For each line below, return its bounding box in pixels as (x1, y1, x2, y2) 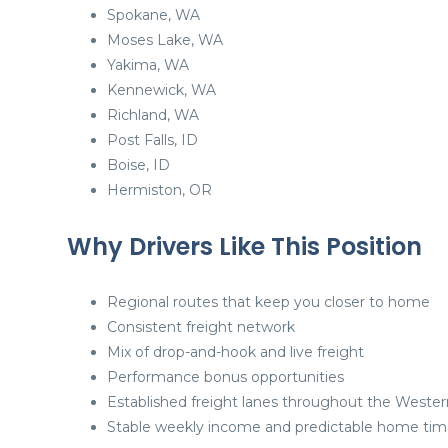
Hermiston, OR (107, 180, 212, 199)
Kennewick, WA (107, 80, 216, 99)
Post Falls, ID (107, 130, 198, 149)
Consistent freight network (107, 317, 295, 336)
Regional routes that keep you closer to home (107, 292, 430, 311)
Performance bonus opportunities (107, 367, 344, 386)
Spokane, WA (107, 5, 200, 24)
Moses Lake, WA (107, 30, 223, 49)
